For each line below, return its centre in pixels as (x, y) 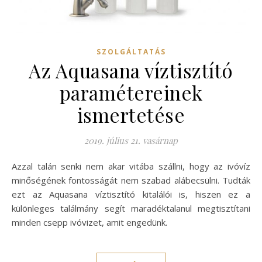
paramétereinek (131, 92)
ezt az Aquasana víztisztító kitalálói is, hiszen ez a (131, 194)
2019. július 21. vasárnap (131, 140)
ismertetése (131, 114)
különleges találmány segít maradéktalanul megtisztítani (131, 208)
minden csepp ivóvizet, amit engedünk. (89, 222)
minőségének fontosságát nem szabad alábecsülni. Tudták (131, 180)
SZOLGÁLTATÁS (131, 51)
